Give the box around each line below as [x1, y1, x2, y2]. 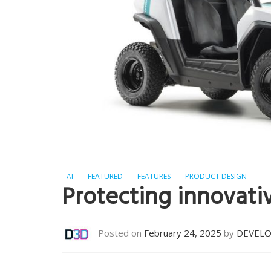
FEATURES [137, 171, 171, 181]
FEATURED [88, 171, 123, 181]
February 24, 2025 [144, 227, 221, 240]
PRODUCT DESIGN [185, 171, 247, 181]
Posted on [98, 227, 144, 240]
